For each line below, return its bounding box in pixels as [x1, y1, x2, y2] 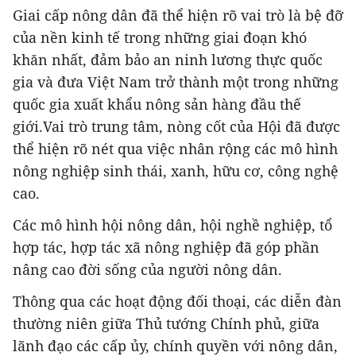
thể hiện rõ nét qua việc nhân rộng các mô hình [13, 138, 338, 158]
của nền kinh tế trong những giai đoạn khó [13, 27, 307, 47]
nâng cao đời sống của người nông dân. [13, 259, 282, 279]
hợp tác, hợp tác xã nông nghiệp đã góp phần [13, 237, 319, 257]
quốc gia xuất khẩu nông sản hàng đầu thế [13, 94, 301, 114]
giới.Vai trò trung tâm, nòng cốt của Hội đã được [13, 116, 340, 136]
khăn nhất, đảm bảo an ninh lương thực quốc [13, 49, 323, 69]
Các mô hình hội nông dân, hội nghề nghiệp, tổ [13, 215, 332, 234]
